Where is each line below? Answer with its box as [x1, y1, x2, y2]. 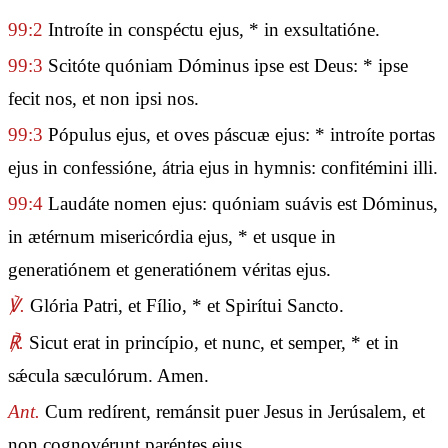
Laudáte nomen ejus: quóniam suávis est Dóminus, [43, 193, 438, 215]
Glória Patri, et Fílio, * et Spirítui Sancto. [25, 295, 344, 317]
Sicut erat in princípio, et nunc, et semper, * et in [24, 331, 399, 353]
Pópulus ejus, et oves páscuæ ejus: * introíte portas [43, 124, 435, 145]
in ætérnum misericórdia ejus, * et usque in [8, 226, 336, 248]
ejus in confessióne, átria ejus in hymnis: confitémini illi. [8, 157, 438, 178]
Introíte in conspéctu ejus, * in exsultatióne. [43, 18, 380, 40]
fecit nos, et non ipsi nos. [8, 87, 199, 109]
